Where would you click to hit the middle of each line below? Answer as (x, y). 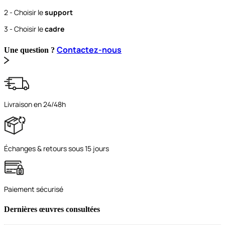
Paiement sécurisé (34, 189)
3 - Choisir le (24, 29)
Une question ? (30, 50)
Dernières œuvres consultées (52, 209)
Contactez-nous (89, 50)
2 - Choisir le (24, 12)
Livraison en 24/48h (35, 104)
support (59, 12)
